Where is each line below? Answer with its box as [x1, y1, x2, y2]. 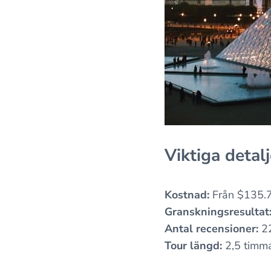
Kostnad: [165, 188, 209, 203]
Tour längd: [165, 238, 222, 253]
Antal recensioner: [165, 221, 258, 237]
